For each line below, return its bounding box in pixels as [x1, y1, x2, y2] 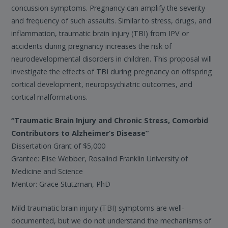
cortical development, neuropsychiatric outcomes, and [11, 79, 193, 89]
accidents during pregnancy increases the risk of [11, 41, 172, 51]
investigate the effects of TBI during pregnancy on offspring [11, 66, 213, 76]
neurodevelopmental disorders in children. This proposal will [11, 53, 212, 64]
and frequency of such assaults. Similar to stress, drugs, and [11, 15, 212, 25]
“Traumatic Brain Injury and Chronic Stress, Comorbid [11, 116, 209, 126]
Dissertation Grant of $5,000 [11, 141, 106, 151]
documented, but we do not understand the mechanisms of [11, 215, 212, 225]
